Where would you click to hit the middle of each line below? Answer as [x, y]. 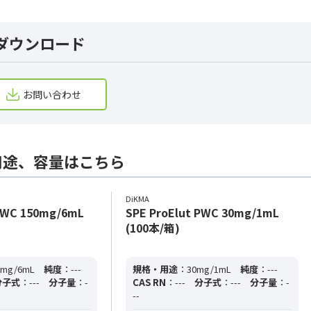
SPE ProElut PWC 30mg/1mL [202, 212]
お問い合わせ [52, 94]
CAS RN [149, 282]
